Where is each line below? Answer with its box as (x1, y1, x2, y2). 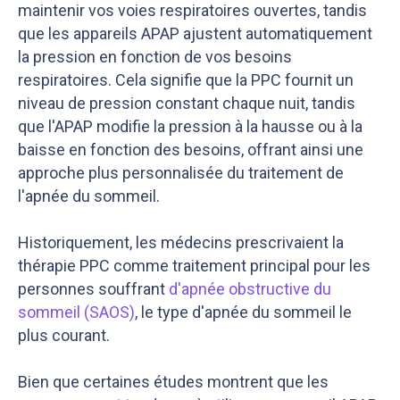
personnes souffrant (18, 279, 169, 298)
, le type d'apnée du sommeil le (135, 303, 352, 321)
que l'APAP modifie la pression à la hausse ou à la (18, 117, 362, 136)
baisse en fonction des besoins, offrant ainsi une (18, 140, 363, 159)
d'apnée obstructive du (169, 279, 331, 298)
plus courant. (18, 326, 110, 345)
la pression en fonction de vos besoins (18, 47, 292, 66)
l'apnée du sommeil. (18, 187, 160, 205)
